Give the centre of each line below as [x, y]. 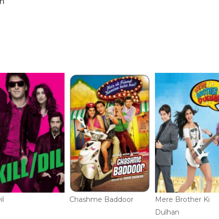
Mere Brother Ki [182, 199]
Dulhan [167, 212]
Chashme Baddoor [101, 199]
